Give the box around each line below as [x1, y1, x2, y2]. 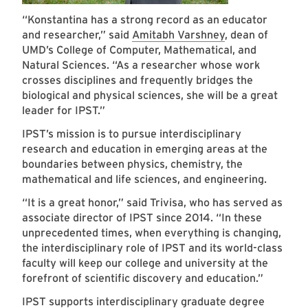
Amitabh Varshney [132, 28, 225, 42]
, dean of [225, 28, 268, 42]
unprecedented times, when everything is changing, [22, 226, 281, 240]
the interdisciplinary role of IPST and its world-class [22, 241, 283, 255]
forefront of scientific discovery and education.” [22, 272, 263, 285]
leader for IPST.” [22, 104, 105, 118]
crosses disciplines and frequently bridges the [22, 74, 253, 87]
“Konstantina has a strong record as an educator [22, 13, 267, 27]
